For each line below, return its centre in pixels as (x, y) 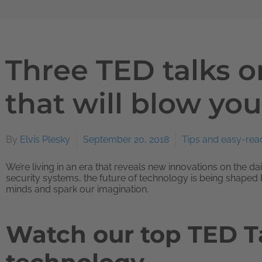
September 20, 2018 (126, 139)
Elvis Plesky (45, 139)
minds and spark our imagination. (77, 189)
